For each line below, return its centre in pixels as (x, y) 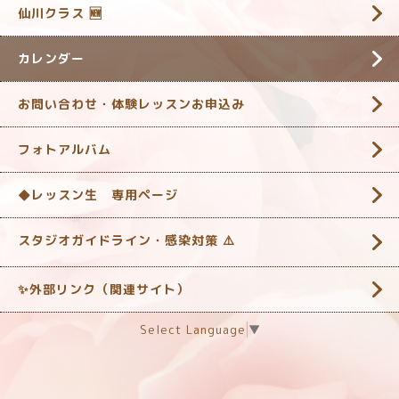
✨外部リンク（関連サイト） (104, 289)
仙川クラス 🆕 (60, 13)
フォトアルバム (65, 149)
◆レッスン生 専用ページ (98, 195)
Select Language (192, 330)
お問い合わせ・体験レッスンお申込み (131, 104)
